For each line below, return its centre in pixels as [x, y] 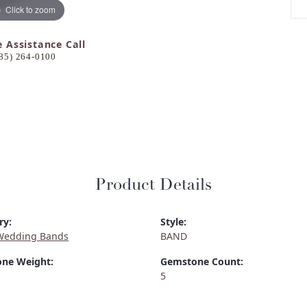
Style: [173, 222]
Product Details [153, 186]
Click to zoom [30, 9]
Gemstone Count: [202, 262]
